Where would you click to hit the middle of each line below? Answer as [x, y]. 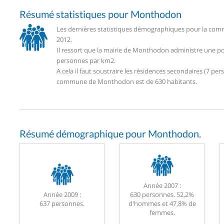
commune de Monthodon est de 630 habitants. [127, 81]
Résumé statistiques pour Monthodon [100, 14]
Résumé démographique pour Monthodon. [110, 133]
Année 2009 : [62, 195]
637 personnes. [62, 204]
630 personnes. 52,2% [162, 195]
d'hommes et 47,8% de [162, 204]
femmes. [162, 213]
